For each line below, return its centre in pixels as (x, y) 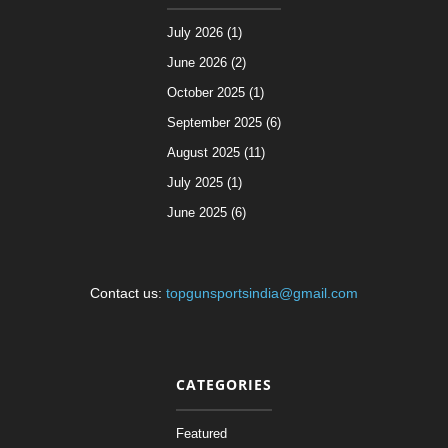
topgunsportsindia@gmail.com (262, 292)
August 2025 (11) (216, 152)
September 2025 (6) (224, 122)
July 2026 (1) (204, 32)
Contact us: (128, 292)
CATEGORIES (224, 384)
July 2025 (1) (204, 182)
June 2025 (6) (206, 212)
